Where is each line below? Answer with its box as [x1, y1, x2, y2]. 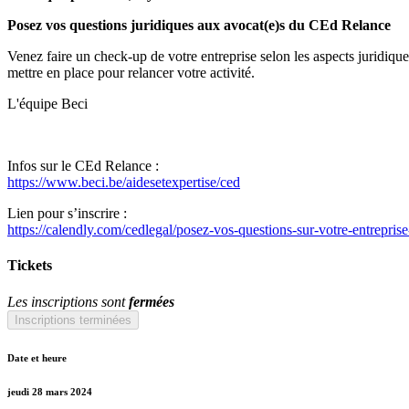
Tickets [7, 257, 52, 274]
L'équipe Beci [7, 96, 88, 112]
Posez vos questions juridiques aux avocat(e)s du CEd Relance [7, 17, 391, 34]
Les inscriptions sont [7, 293, 129, 309]
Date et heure [7, 351, 67, 363]
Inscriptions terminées [15, 312, 131, 327]
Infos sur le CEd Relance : [7, 158, 159, 174]
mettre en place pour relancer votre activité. [7, 65, 255, 81]
